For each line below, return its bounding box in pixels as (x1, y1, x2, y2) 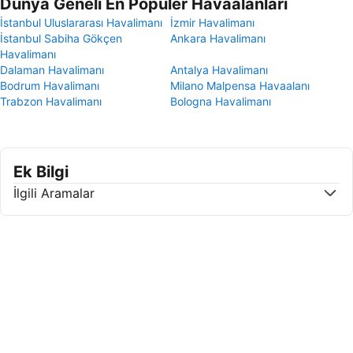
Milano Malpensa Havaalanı (170, 79, 310, 92)
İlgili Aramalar (13, 185, 95, 201)
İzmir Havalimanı (170, 16, 255, 29)
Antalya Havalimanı (170, 63, 268, 76)
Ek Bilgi (13, 162, 69, 181)
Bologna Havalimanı (170, 95, 271, 108)
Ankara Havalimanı (170, 32, 266, 45)
